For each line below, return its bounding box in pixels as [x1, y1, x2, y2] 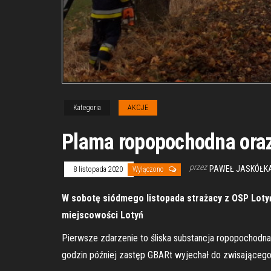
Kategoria [73, 103, 101, 112]
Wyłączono [132, 165, 166, 174]
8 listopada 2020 [73, 165, 125, 174]
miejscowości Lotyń [62, 209, 146, 221]
